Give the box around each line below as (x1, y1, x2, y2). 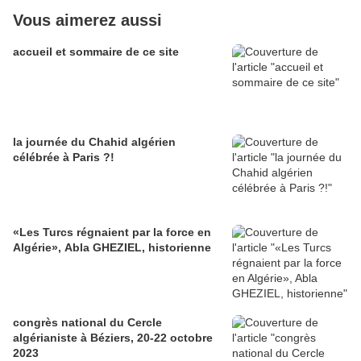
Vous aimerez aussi (13, 11, 162, 30)
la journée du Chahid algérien (13, 135, 176, 149)
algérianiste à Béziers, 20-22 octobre (13, 331, 213, 345)
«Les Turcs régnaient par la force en (13, 226, 211, 239)
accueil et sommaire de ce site (13, 45, 179, 59)
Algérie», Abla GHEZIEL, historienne (64, 241, 211, 255)
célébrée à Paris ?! (13, 151, 114, 164)
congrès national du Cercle (13, 316, 162, 330)
